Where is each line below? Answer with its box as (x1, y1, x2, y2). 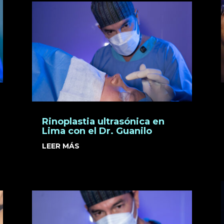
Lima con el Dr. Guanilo (41, 125, 152, 137)
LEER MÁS (41, 141, 79, 151)
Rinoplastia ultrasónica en (41, 116, 164, 127)
